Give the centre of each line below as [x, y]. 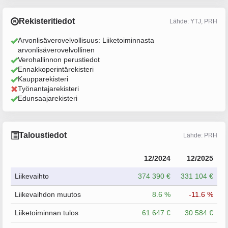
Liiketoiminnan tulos [47, 213]
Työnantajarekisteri [48, 89]
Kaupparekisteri [43, 79]
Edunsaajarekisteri [48, 98]
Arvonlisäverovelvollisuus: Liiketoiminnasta [86, 40]
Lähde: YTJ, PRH [193, 21]
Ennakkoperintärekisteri [56, 69]
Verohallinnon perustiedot [59, 60]
